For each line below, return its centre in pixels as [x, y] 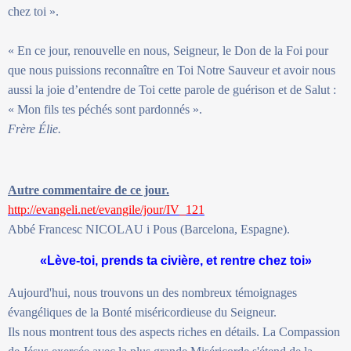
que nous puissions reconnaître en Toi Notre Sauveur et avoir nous [172, 70]
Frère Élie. [34, 128]
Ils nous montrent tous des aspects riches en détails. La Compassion [174, 331]
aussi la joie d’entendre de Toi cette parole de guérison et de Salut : [172, 89]
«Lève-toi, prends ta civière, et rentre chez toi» [175, 260]
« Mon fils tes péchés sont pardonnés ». [105, 109]
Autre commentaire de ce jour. [89, 190]
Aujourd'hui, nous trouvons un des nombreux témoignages [152, 292]
